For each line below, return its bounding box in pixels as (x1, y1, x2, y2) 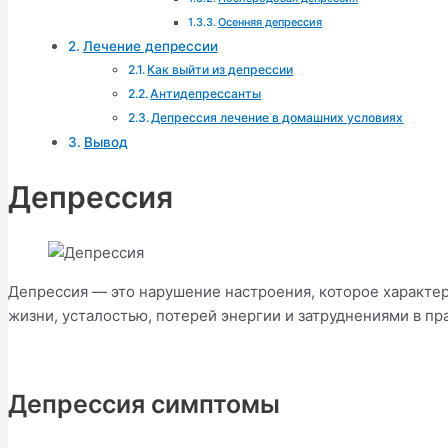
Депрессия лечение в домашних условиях (151, 109, 404, 125)
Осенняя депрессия (218, 14, 323, 29)
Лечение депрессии (82, 37, 218, 54)
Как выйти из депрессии (147, 61, 294, 77)
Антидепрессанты (150, 85, 262, 101)
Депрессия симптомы (8, 388, 280, 419)
